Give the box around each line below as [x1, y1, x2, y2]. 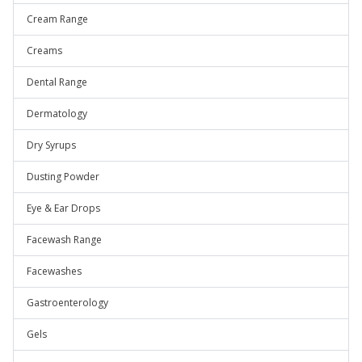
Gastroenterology [27, 296, 108, 309]
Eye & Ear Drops [27, 201, 100, 215]
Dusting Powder [27, 170, 99, 183]
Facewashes [27, 264, 82, 278]
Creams [27, 44, 62, 57]
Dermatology [27, 107, 87, 120]
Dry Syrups [27, 138, 76, 152]
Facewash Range [27, 233, 102, 246]
